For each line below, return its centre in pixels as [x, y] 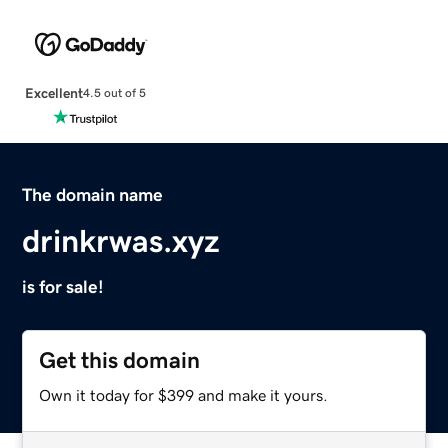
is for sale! [63, 286]
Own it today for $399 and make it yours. [184, 394]
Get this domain [120, 360]
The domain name [93, 194]
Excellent [53, 92]
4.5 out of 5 [114, 93]
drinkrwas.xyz [121, 240]
